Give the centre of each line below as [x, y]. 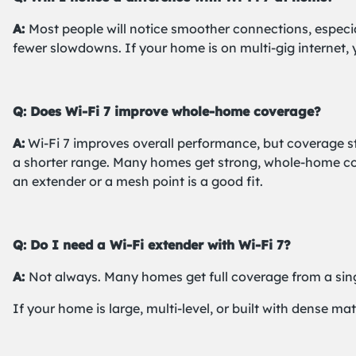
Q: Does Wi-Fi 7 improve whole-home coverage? [167, 111]
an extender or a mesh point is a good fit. [138, 181]
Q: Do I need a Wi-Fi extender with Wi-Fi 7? [152, 245]
